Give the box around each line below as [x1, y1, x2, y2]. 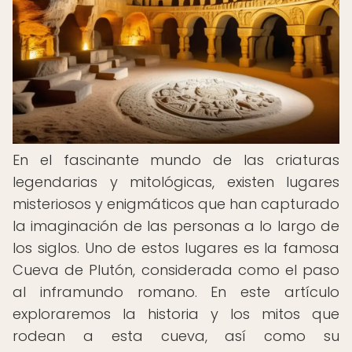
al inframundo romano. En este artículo [13, 282, 339, 302]
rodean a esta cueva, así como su [13, 326, 339, 346]
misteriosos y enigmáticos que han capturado [13, 194, 339, 214]
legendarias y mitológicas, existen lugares [13, 172, 339, 192]
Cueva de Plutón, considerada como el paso [13, 260, 339, 280]
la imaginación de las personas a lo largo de [13, 216, 339, 236]
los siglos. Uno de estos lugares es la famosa [13, 238, 339, 258]
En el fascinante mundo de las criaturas [13, 150, 339, 170]
